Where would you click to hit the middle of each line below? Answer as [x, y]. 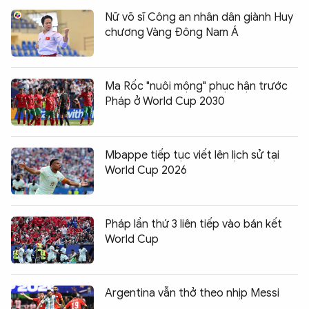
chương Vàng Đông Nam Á [172, 32]
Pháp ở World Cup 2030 [165, 101]
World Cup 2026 [146, 170]
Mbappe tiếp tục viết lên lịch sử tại [192, 155]
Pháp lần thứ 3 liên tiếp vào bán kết [193, 224]
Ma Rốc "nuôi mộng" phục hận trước [196, 86]
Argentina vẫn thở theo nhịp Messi [192, 293]
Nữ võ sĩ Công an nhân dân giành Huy [199, 17]
